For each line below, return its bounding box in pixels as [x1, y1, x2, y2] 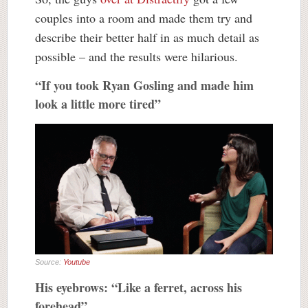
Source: [35, 258, 63, 267]
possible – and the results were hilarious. [35, 48, 238, 65]
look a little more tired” [35, 95, 161, 113]
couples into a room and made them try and [35, 10, 252, 26]
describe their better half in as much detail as [35, 29, 259, 45]
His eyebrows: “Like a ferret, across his [35, 278, 242, 297]
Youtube [63, 258, 90, 267]
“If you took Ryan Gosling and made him [35, 76, 254, 94]
